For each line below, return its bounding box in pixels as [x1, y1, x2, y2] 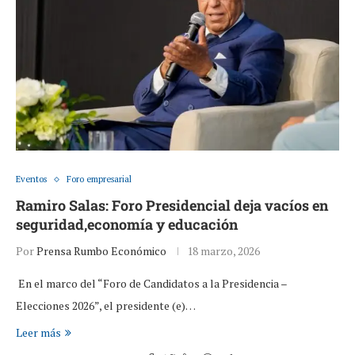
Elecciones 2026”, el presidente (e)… [16, 298, 196, 314]
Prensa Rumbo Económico [36, 243, 166, 259]
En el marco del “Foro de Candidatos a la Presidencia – [16, 276, 287, 292]
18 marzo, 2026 [187, 243, 260, 259]
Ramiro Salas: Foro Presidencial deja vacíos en [16, 196, 328, 216]
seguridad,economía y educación [16, 215, 238, 235]
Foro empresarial [67, 174, 132, 185]
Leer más [16, 325, 61, 341]
